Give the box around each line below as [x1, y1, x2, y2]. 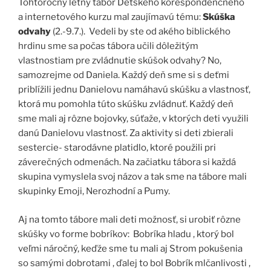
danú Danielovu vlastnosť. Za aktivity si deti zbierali [18, 128, 233, 139]
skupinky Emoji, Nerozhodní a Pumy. [18, 186, 170, 197]
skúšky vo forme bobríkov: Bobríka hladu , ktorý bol [18, 228, 234, 240]
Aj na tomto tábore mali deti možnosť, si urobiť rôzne [18, 214, 241, 225]
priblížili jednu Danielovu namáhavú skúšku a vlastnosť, [18, 84, 250, 96]
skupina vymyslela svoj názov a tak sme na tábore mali [18, 171, 247, 183]
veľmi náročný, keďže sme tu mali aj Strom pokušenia [18, 243, 243, 254]
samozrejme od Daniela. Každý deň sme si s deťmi [18, 70, 229, 81]
